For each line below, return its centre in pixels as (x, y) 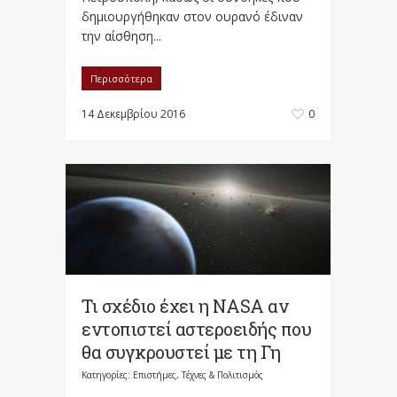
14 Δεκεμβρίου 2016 (133, 114)
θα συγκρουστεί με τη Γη (181, 351)
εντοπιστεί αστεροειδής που (196, 328)
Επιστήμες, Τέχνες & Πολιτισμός (198, 374)
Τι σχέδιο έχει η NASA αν (185, 305)
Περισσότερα (121, 79)
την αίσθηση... (121, 36)
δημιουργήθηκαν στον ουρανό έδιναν (192, 17)
